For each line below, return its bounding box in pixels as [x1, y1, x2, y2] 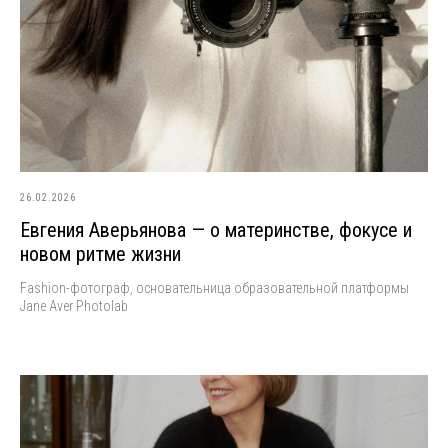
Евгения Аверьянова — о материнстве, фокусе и [20, 217, 412, 242]
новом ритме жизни [20, 241, 181, 266]
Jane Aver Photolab [20, 297, 128, 314]
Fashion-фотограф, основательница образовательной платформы [20, 279, 409, 296]
